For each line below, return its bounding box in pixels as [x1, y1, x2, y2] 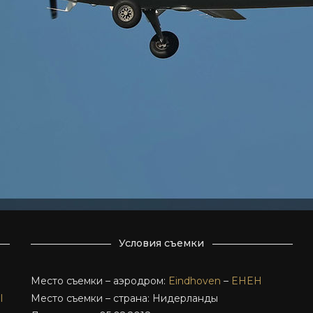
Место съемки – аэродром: [30, 275, 168, 287]
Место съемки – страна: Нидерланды [30, 292, 218, 305]
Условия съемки [119, 237, 205, 249]
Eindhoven [168, 275, 221, 287]
